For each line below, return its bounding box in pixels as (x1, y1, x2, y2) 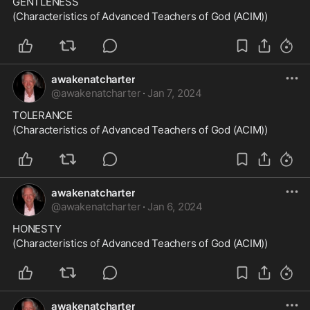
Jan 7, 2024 (147, 86, 202, 100)
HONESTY (12, 222, 62, 235)
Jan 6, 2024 (147, 200, 203, 213)
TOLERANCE (12, 109, 73, 122)
